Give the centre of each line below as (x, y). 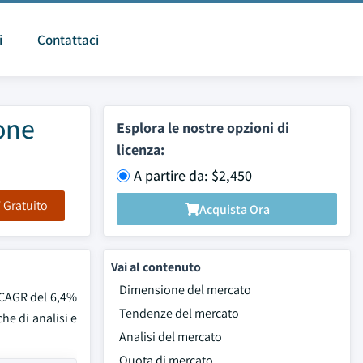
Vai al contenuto (156, 267)
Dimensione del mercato (185, 290)
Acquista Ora (234, 209)
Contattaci (68, 40)
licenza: (141, 149)
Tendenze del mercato (179, 313)
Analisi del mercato (171, 337)
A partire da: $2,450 (193, 175)
